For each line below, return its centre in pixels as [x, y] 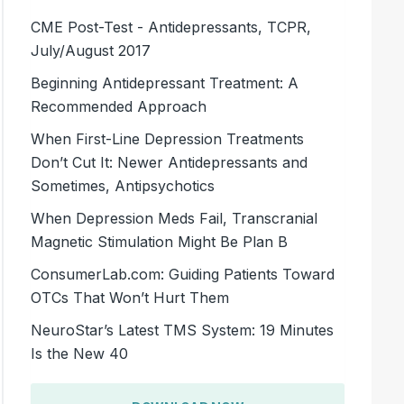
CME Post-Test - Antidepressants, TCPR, [171, 27]
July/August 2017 [91, 50]
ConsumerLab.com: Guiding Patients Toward [183, 274]
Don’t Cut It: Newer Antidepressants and [170, 162]
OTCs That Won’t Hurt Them [130, 297]
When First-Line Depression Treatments [168, 138]
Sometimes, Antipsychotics [123, 185]
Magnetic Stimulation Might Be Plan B [160, 241]
